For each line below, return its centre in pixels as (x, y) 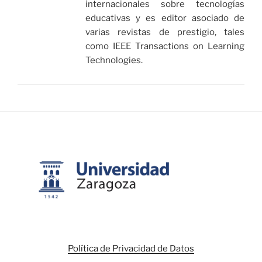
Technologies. (114, 61)
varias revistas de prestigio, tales (165, 32)
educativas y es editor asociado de (165, 18)
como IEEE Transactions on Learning (165, 46)
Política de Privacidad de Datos (131, 249)
